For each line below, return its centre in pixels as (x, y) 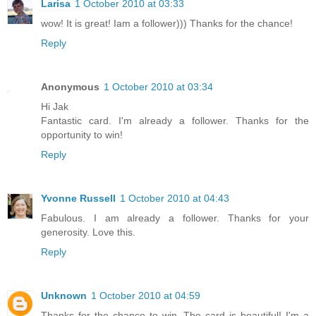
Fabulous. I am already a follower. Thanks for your (175, 218)
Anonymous (70, 86)
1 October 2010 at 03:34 (158, 86)
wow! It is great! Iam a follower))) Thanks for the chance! (167, 23)
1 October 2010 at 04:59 (146, 295)
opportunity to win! (82, 134)
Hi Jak (55, 106)
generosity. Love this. (88, 232)
